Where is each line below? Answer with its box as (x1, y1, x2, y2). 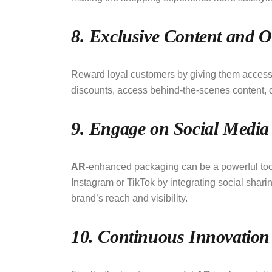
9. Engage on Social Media (71, 118, 269, 139)
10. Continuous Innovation (71, 226, 270, 247)
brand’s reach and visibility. (71, 193, 190, 204)
